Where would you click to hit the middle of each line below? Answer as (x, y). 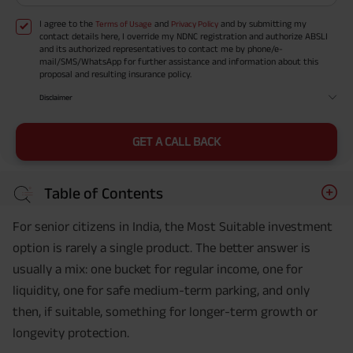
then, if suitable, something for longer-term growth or (165, 312)
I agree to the (67, 24)
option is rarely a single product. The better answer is (162, 248)
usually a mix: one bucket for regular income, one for (158, 269)
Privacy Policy (195, 24)
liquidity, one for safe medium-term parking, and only (161, 290)
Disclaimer (56, 97)
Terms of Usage (124, 24)
